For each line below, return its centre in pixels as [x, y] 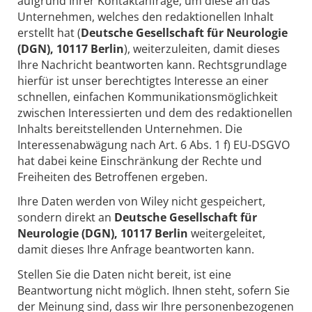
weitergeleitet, [228, 234]
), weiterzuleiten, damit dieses [202, 48]
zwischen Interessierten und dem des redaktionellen [155, 112]
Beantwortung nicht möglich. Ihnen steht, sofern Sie [154, 291]
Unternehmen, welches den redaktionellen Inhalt [146, 16]
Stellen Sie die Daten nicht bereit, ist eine [124, 275]
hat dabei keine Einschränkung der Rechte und [140, 161]
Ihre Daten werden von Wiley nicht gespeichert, [141, 202]
